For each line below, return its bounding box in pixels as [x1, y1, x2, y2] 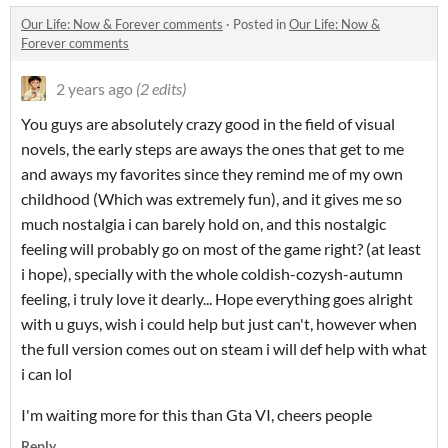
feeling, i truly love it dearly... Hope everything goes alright [21, 289, 413, 308]
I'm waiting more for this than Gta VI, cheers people [21, 405, 372, 424]
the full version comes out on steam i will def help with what [21, 339, 427, 358]
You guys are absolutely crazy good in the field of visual [21, 114, 395, 133]
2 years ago [56, 79, 133, 98]
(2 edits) [136, 79, 186, 98]
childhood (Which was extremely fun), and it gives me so [21, 189, 402, 208]
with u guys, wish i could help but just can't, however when [21, 314, 417, 333]
